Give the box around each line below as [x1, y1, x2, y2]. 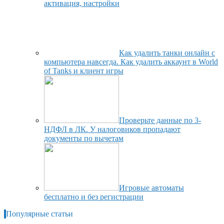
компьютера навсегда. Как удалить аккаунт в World [44, 57, 218, 66]
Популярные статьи [6, 209, 73, 218]
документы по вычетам [44, 134, 123, 143]
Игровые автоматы [119, 183, 184, 192]
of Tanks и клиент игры [44, 66, 123, 75]
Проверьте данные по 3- [119, 116, 201, 125]
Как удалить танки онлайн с [119, 48, 215, 57]
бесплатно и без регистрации [44, 192, 143, 201]
